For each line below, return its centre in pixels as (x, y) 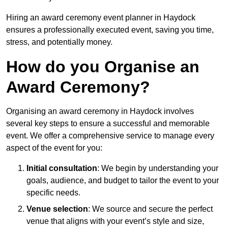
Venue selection (57, 209)
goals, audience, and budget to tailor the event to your (123, 181)
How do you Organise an (103, 67)
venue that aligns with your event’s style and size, (115, 221)
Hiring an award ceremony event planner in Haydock (101, 18)
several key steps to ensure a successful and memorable (108, 124)
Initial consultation (62, 168)
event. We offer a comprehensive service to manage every (110, 136)
